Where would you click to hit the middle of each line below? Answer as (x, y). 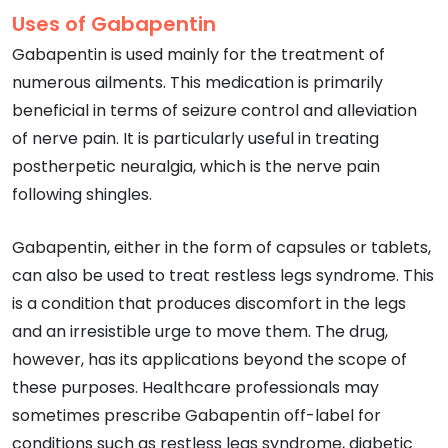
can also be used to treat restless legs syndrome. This (223, 275)
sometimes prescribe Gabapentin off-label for (196, 415)
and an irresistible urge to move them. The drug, (200, 331)
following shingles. (82, 194)
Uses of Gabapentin (114, 23)
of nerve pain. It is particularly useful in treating (195, 138)
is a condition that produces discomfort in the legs (209, 303)
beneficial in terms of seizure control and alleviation (214, 110)
